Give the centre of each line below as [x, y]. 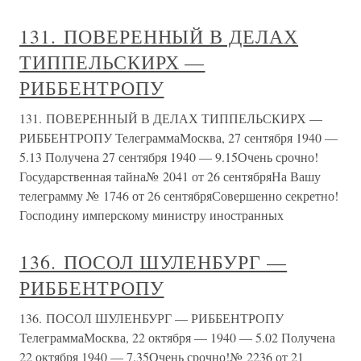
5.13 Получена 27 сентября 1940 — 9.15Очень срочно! [169, 157]
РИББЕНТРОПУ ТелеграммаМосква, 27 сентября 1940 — [178, 137]
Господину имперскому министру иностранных [151, 215]
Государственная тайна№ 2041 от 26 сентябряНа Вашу [170, 176]
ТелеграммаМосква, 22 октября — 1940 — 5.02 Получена [177, 337]
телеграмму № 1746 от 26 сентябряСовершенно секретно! [179, 195]
